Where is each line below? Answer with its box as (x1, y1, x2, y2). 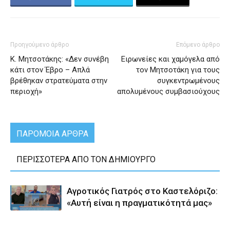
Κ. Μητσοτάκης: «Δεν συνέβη (10, 54, 109, 64)
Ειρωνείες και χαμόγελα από (121, 54, 220, 64)
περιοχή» (10, 87, 42, 97)
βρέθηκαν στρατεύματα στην (10, 76, 107, 86)
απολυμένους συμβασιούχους (117, 87, 220, 97)
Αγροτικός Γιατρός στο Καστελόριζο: (67, 186, 218, 197)
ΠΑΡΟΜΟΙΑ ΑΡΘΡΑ (16, 129, 88, 139)
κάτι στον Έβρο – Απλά (10, 65, 90, 75)
